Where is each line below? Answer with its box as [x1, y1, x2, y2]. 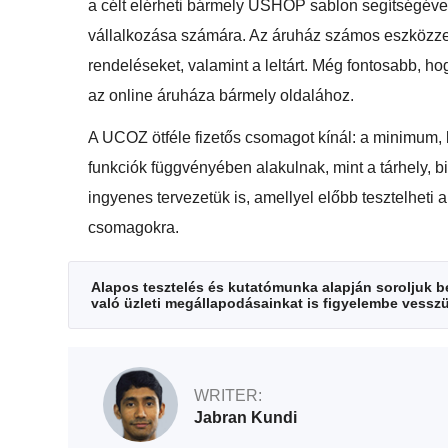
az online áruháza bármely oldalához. [88, 87, 354, 105]
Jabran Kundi [194, 408, 297, 426]
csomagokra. [88, 219, 179, 237]
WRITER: [194, 386, 262, 404]
